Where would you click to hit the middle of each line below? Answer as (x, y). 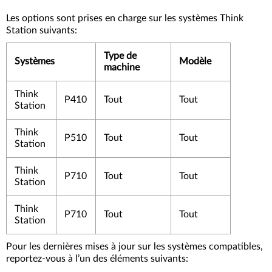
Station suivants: (42, 31)
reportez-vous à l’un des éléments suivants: (97, 259)
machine (121, 68)
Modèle (195, 62)
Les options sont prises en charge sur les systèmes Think (125, 19)
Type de (120, 56)
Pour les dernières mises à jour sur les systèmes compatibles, (134, 247)
